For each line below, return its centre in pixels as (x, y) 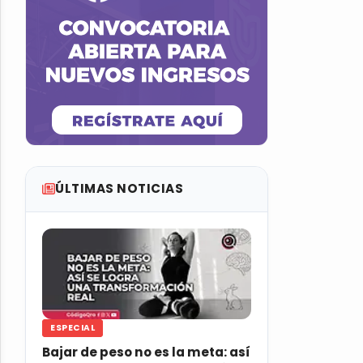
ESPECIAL (73, 328)
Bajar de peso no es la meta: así (146, 352)
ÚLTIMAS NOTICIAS (119, 189)
